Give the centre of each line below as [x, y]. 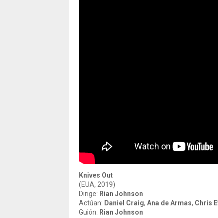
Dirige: [89, 194]
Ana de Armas [169, 203]
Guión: [89, 212]
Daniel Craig [124, 203]
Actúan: [91, 203]
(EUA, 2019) [97, 184]
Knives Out [96, 175]
